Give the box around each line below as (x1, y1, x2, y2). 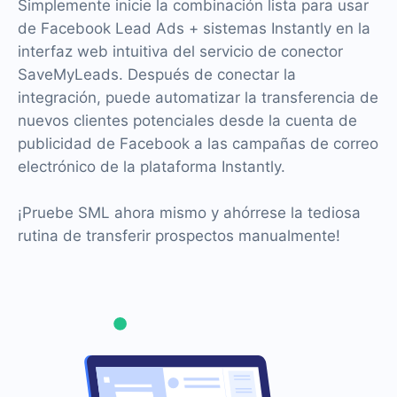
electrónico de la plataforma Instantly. (18, 158, 285, 175)
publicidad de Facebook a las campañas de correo (18, 135, 378, 152)
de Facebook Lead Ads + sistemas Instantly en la (18, 19, 370, 37)
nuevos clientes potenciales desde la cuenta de (18, 112, 357, 129)
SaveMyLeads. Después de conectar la (18, 66, 296, 83)
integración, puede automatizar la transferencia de (18, 89, 378, 106)
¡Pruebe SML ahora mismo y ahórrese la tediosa (18, 204, 361, 222)
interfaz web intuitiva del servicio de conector (18, 43, 343, 60)
